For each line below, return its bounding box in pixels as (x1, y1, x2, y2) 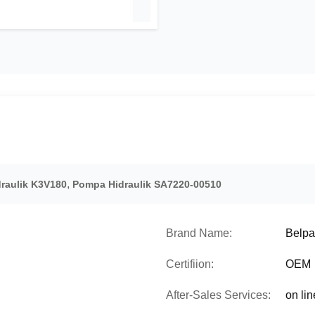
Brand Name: (166, 227, 232, 239)
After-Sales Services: (166, 289, 271, 301)
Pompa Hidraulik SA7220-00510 (72, 179, 221, 190)
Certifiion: (166, 258, 214, 270)
